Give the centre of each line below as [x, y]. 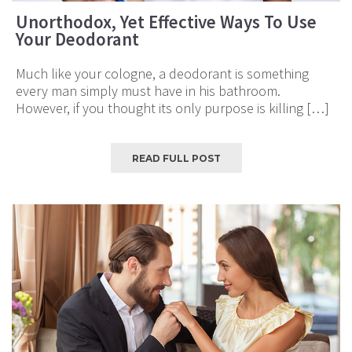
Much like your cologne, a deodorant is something [162, 73]
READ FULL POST [176, 158]
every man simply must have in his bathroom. [148, 90]
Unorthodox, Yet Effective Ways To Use [166, 21]
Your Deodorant [77, 38]
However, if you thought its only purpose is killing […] [172, 108]
